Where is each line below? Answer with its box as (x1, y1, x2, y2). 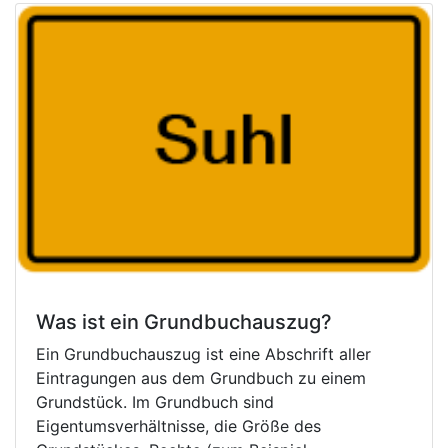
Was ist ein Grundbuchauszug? (36, 309, 332, 334)
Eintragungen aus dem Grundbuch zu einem (36, 367, 366, 388)
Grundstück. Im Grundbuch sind (36, 391, 274, 412)
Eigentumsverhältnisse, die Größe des (36, 415, 321, 436)
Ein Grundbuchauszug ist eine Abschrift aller (36, 343, 371, 364)
